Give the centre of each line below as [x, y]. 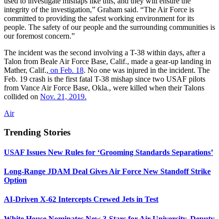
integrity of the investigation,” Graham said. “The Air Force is [99, 9]
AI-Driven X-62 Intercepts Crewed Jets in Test [81, 199]
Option [15, 180]
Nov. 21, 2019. [63, 96]
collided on [22, 96]
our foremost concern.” [39, 36]
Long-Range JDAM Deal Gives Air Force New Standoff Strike [107, 172]
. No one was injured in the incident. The [147, 70]
